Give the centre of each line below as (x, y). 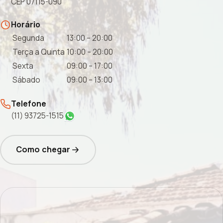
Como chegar (43, 150)
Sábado (26, 80)
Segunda (28, 38)
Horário (26, 24)
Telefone (29, 104)
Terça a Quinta (39, 52)
